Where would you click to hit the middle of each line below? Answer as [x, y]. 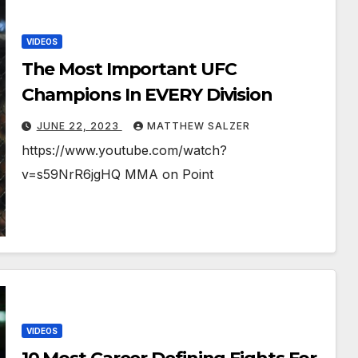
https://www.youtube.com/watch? [124, 151]
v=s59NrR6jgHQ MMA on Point [117, 175]
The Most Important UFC [129, 70]
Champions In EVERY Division [147, 95]
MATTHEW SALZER [198, 126]
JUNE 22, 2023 [79, 126]
